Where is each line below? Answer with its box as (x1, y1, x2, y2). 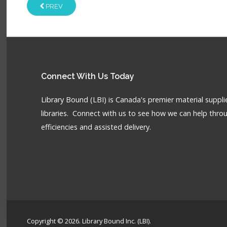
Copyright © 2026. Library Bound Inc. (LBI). (27, 216, 152, 225)
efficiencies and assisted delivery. (41, 122, 152, 132)
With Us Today (77, 71, 135, 81)
